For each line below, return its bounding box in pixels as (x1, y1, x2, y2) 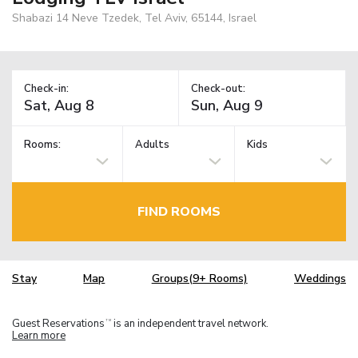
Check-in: (24, 81, 69, 96)
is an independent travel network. (111, 316, 268, 331)
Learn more (12, 328, 66, 343)
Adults (135, 137, 170, 153)
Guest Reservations (12, 316, 105, 331)
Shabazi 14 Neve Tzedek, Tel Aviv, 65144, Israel (12, 10, 257, 26)
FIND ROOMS (137, 202, 221, 221)
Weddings (293, 271, 346, 287)
